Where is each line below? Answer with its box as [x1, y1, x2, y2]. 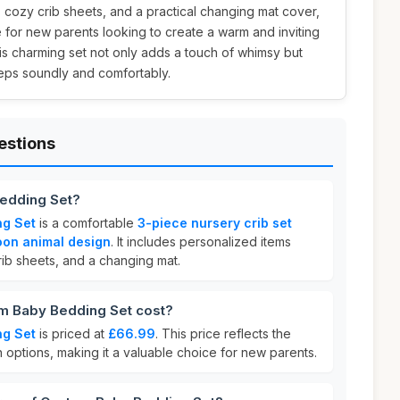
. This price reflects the [155, 326, 291, 341]
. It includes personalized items [111, 234, 291, 249]
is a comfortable [36, 215, 137, 230]
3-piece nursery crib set [137, 215, 292, 230]
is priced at [36, 326, 108, 341]
